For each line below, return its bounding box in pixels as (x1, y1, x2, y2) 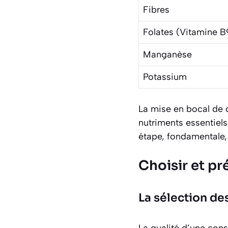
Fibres (143, 4, 169, 15)
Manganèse (143, 48, 192, 60)
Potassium (143, 71, 187, 82)
